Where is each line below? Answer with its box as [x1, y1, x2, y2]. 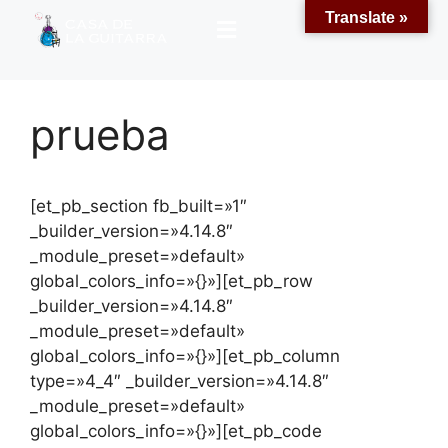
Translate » [325, 9, 408, 26]
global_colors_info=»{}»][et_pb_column [30, 346, 340, 367]
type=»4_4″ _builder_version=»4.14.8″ [30, 371, 329, 392]
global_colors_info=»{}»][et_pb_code [30, 421, 322, 442]
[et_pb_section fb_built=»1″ [30, 196, 247, 217]
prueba [30, 109, 170, 161]
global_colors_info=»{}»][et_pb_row [30, 271, 313, 292]
